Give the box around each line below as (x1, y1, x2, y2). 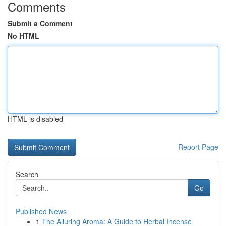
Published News (16, 206, 67, 216)
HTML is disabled (8, 114, 63, 124)
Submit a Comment (8, 18, 73, 28)
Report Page (178, 142, 218, 152)
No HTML (8, 31, 39, 41)
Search (16, 169, 38, 179)
